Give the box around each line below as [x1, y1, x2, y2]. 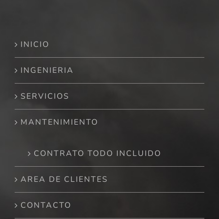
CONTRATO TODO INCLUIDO [34, 148, 161, 159]
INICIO [21, 39, 49, 50]
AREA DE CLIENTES [21, 174, 108, 185]
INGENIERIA [21, 65, 74, 76]
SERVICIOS [21, 91, 69, 102]
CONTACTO [21, 200, 71, 211]
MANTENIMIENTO [21, 117, 98, 128]
